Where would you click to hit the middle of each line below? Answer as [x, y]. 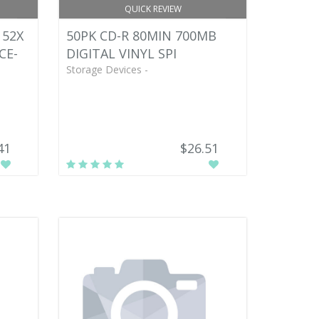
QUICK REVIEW [153, 9]
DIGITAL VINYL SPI [122, 53]
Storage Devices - [108, 69]
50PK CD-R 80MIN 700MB [142, 36]
